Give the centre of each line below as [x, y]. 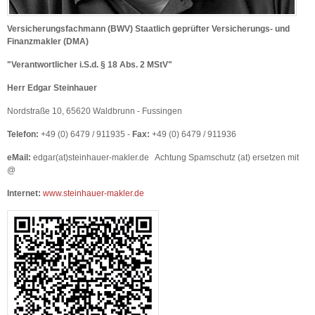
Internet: [24, 193]
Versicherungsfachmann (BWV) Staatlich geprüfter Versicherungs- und [148, 29]
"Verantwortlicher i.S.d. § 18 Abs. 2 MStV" [90, 65]
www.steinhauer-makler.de [94, 193]
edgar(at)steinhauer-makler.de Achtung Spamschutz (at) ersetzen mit [165, 157]
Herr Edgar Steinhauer [52, 88]
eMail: [19, 157]
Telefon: [23, 134]
